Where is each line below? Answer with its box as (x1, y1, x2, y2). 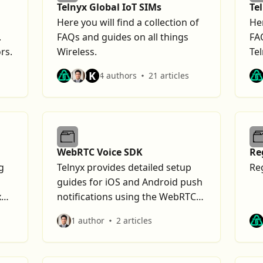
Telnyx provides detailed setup (57, 161, 191, 174)
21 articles (149, 70, 189, 81)
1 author (71, 215, 104, 226)
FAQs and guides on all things (57, 31, 188, 43)
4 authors (99, 70, 137, 81)
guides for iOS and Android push (57, 176, 203, 188)
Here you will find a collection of (57, 16, 199, 29)
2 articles (116, 215, 152, 226)
